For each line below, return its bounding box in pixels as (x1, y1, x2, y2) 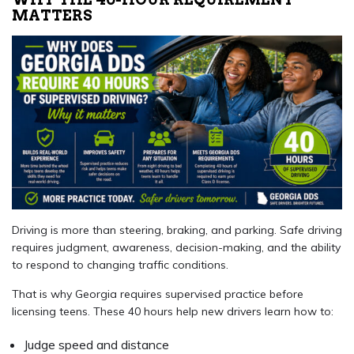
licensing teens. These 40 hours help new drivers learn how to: (12, 303, 333, 318)
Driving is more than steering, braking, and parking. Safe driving (12, 222, 342, 237)
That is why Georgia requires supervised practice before (12, 286, 303, 301)
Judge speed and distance (24, 336, 169, 352)
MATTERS (12, 7, 92, 24)
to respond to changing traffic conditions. (12, 257, 228, 272)
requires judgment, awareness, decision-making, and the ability (12, 239, 341, 254)
